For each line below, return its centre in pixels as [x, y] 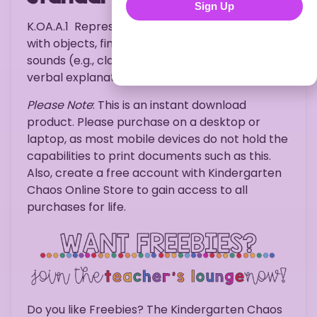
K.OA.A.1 [51, 27]
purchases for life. [76, 207]
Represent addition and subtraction [173, 27]
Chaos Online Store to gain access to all [137, 190]
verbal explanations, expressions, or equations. [156, 78]
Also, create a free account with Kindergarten [154, 173]
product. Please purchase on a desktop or [144, 122]
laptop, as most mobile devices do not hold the [157, 139]
